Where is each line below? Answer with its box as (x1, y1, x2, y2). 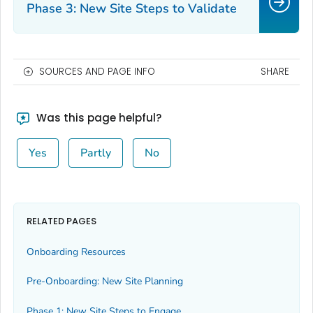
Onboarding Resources (27, 245, 126, 259)
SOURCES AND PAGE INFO (39, 65, 155, 79)
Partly (80, 145, 111, 161)
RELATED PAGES (27, 214, 96, 228)
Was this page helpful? (33, 110, 161, 126)
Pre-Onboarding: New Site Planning (27, 275, 183, 289)
